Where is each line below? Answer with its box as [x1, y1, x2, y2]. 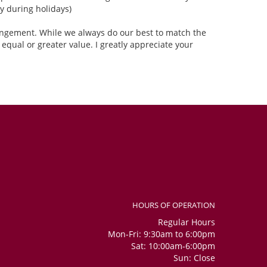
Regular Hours [158, 216, 215, 228]
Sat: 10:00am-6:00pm [131, 240, 215, 252]
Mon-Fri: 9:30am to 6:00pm [108, 228, 215, 240]
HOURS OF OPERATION [132, 200, 215, 211]
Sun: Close [173, 252, 215, 264]
